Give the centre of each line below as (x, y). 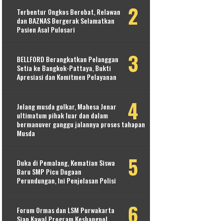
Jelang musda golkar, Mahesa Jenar (67, 107)
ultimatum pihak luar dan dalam (63, 115)
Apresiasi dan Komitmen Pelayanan (67, 77)
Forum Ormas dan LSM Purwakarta (66, 210)
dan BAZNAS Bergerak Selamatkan (66, 21)
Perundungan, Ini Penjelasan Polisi (67, 181)
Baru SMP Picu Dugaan (49, 172)
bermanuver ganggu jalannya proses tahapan (81, 124)
